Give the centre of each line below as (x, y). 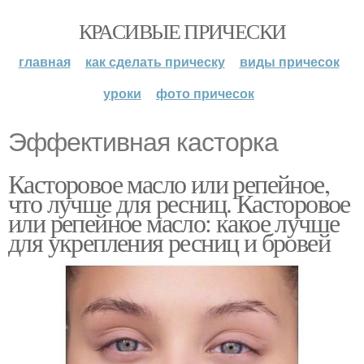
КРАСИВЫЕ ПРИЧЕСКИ (182, 31)
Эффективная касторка (143, 142)
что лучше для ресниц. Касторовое (179, 203)
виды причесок (289, 61)
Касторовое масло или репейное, (169, 183)
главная (44, 61)
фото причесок (205, 93)
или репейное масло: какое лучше (174, 222)
